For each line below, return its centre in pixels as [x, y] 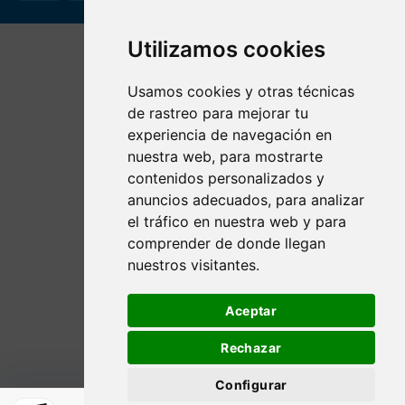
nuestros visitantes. [193, 265]
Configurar [251, 385]
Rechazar [251, 348]
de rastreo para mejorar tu [217, 113]
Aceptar [251, 311]
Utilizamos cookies [226, 49]
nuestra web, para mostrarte [225, 156]
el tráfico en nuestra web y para [236, 221]
